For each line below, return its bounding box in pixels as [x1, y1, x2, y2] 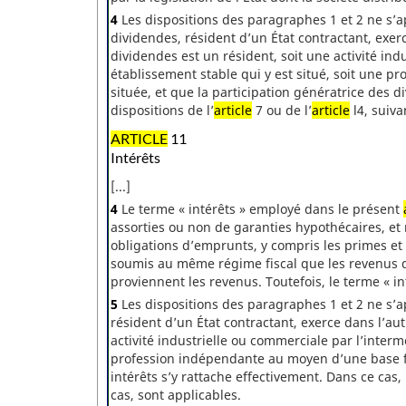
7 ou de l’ [252, 101, 312, 120]
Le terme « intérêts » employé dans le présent [118, 200, 403, 218]
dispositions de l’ [111, 101, 214, 120]
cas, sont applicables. [111, 386, 241, 404]
